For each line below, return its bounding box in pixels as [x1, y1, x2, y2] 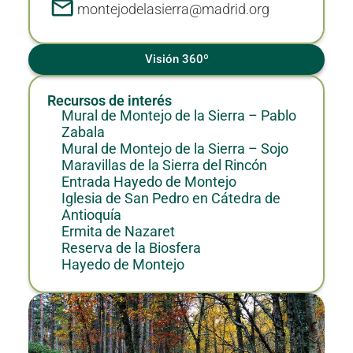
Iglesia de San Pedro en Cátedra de [61, 191, 281, 207]
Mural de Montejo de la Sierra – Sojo [61, 141, 288, 158]
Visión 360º [144, 52, 209, 67]
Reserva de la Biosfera [61, 240, 201, 257]
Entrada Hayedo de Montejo [61, 174, 236, 191]
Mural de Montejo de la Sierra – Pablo [61, 108, 296, 124]
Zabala [61, 124, 105, 141]
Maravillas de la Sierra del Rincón [61, 158, 267, 174]
